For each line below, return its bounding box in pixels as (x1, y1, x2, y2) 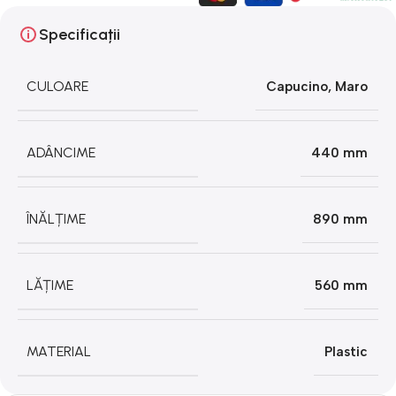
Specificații (39, 24, 120, 44)
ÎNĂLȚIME (27, 209, 86, 227)
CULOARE (27, 77, 88, 95)
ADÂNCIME (27, 143, 95, 161)
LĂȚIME (27, 276, 73, 293)
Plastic (324, 343, 368, 360)
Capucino (266, 78, 328, 95)
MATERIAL (27, 342, 91, 360)
